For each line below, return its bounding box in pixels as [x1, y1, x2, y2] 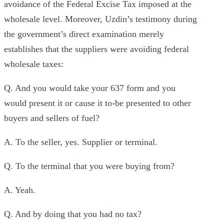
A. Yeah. [4, 185, 35, 195]
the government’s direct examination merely [4, 29, 164, 39]
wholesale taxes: [4, 59, 63, 69]
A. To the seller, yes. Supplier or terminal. [4, 137, 157, 147]
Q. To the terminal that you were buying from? [4, 161, 174, 171]
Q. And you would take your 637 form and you [4, 83, 175, 93]
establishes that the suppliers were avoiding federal [4, 44, 189, 54]
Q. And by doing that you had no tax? [4, 209, 141, 219]
